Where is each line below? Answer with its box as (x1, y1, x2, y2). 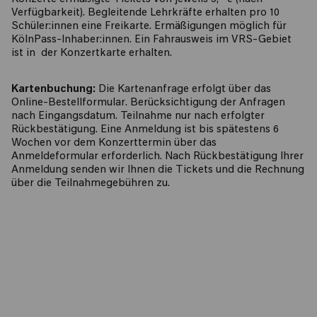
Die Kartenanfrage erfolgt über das (96, 84, 271, 96)
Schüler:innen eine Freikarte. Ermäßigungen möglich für (11, 21, 287, 33)
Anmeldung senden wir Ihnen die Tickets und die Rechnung (11, 165, 304, 176)
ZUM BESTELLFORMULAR (21, 263, 160, 275)
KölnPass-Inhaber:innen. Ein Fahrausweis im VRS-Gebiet (11, 35, 292, 46)
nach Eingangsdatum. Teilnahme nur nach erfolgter (11, 111, 265, 122)
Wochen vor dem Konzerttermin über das (11, 138, 217, 149)
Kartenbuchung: (11, 84, 96, 96)
